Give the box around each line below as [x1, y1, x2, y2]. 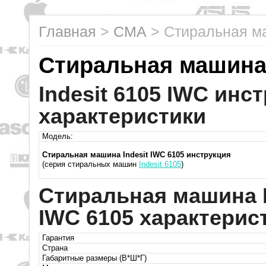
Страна [42, 243, 68, 252]
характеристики [39, 104, 206, 128]
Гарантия [42, 233, 74, 242]
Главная [39, 23, 96, 40]
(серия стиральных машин [42, 160, 139, 169]
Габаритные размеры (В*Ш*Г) [42, 254, 147, 262]
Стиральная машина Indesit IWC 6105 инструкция [42, 150, 231, 159]
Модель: [42, 132, 73, 141]
